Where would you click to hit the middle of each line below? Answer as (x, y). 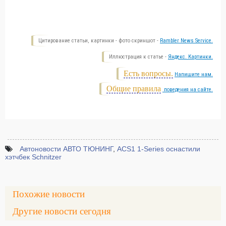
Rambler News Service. (186, 41)
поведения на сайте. (188, 90)
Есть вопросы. (148, 73)
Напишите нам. (194, 74)
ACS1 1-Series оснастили (159, 149)
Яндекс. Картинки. (190, 57)
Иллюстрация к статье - (138, 57)
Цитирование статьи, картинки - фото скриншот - (99, 41)
